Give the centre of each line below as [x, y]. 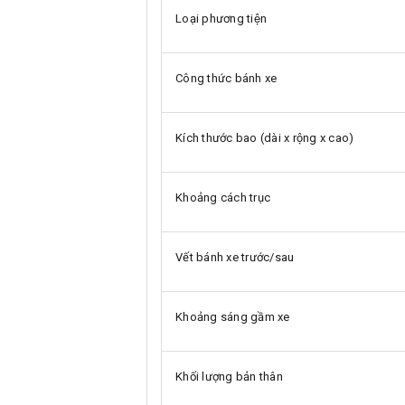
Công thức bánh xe [226, 78]
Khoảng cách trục [223, 197]
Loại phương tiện [221, 18]
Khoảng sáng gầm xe [233, 316]
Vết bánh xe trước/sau [235, 257]
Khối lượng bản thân [229, 376]
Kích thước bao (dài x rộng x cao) [265, 137]
